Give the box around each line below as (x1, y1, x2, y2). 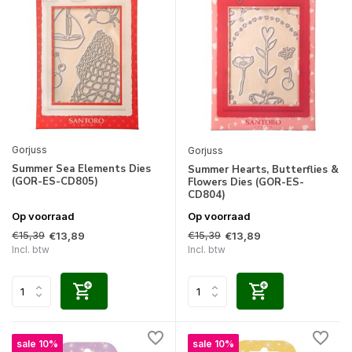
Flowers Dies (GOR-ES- (188, 175, 304, 190)
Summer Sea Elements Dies (12, 162, 151, 177)
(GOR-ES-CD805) (12, 174, 98, 189)
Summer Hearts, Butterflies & (188, 163, 339, 178)
